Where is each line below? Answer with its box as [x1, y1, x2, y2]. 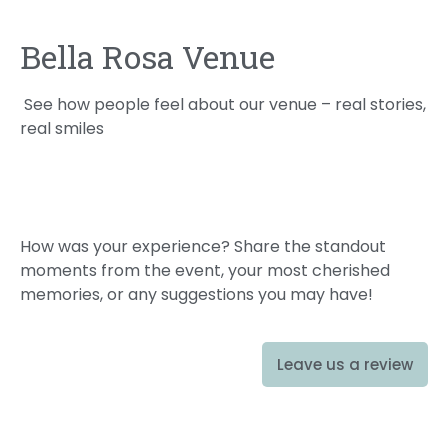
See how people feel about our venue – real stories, [20, 93, 426, 116]
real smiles [20, 117, 104, 140]
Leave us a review [277, 353, 413, 375]
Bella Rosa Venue [20, 35, 275, 78]
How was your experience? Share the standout [20, 235, 386, 259]
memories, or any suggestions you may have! [20, 283, 373, 307]
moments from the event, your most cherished [20, 259, 390, 283]
